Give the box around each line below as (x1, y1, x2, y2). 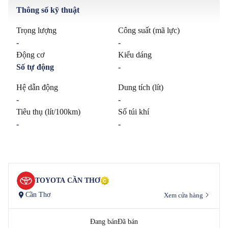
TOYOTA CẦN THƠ (35, 177, 100, 184)
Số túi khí (118, 107, 149, 116)
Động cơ (16, 50, 44, 59)
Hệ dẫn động (16, 83, 58, 92)
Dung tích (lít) (118, 83, 163, 92)
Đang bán (90, 218, 118, 225)
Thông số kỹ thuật (16, 6, 79, 14)
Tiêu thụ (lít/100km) (16, 107, 80, 116)
